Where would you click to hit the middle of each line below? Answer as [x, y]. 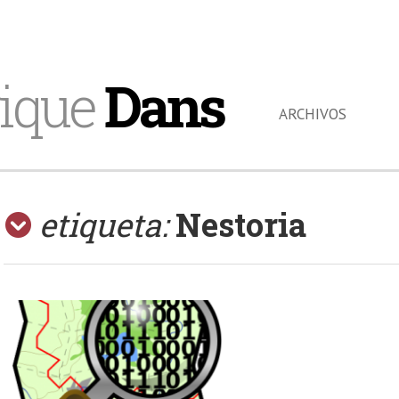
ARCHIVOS [312, 114]
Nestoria [241, 224]
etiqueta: [104, 224]
